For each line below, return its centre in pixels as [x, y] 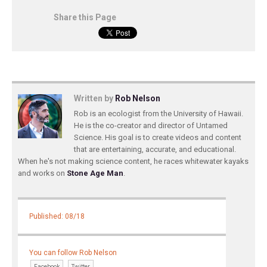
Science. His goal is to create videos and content [158, 137]
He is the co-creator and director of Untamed [151, 125]
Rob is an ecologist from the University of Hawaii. [159, 114]
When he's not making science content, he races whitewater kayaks [133, 161]
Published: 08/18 [57, 217]
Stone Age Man [95, 173]
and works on [42, 173]
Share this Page [85, 17]
